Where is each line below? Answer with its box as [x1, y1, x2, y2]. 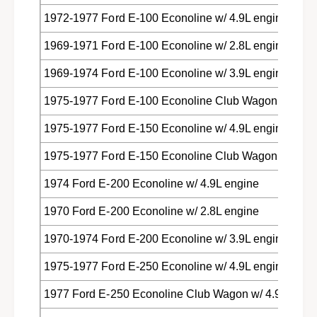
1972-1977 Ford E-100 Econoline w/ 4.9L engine [44, 11, 289, 24]
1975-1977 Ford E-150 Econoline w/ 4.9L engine [44, 122, 289, 134]
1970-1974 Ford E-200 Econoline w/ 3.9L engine [44, 232, 289, 245]
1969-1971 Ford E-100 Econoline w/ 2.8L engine [44, 39, 289, 52]
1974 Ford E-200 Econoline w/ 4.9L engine [44, 177, 259, 190]
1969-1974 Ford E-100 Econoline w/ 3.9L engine [44, 67, 289, 79]
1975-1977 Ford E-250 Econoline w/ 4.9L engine [44, 260, 289, 272]
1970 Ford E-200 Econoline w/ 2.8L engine [44, 204, 259, 217]
